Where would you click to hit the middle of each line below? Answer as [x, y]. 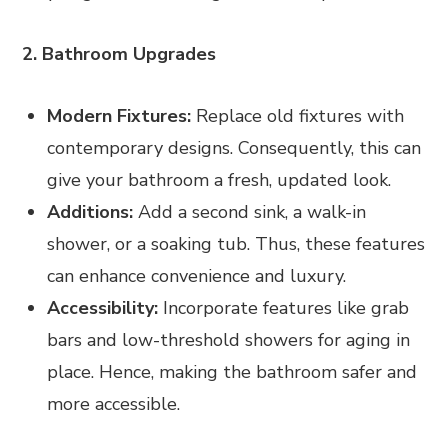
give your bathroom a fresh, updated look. [219, 180]
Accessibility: [103, 308]
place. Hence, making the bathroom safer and [232, 372]
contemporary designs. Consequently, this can [234, 148]
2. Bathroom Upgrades [119, 54]
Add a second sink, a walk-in [252, 212]
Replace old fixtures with [298, 116]
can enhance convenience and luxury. [197, 276]
